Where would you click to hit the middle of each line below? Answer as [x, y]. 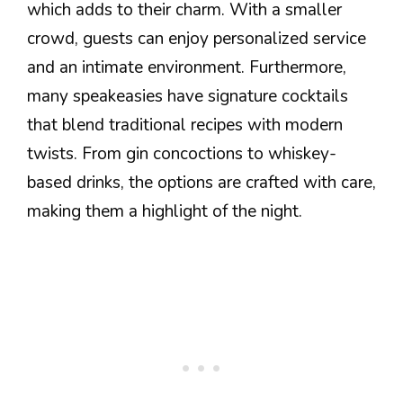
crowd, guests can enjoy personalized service [197, 39]
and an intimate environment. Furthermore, [187, 68]
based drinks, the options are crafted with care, [201, 183]
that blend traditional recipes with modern [185, 125]
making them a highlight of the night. [165, 212]
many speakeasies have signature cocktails [188, 97]
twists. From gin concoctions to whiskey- [182, 154]
